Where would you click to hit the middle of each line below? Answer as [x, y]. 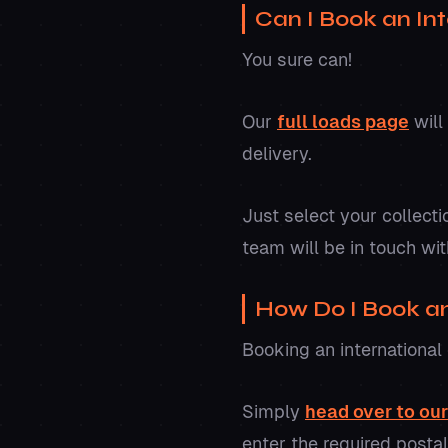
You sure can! [297, 60]
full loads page [343, 122]
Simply [273, 412]
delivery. [279, 154]
